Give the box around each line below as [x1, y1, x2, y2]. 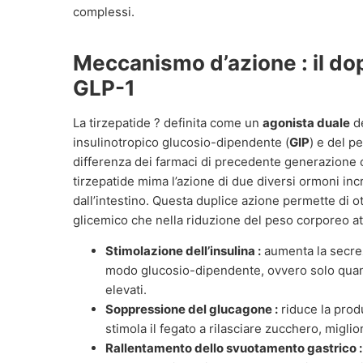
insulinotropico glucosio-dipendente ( [73, 135, 289, 150]
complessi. [73, 4, 135, 19]
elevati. [105, 282, 147, 298]
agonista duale [263, 115, 350, 130]
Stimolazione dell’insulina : [105, 243, 261, 259]
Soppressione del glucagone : [105, 301, 278, 318]
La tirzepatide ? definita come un [73, 115, 263, 130]
